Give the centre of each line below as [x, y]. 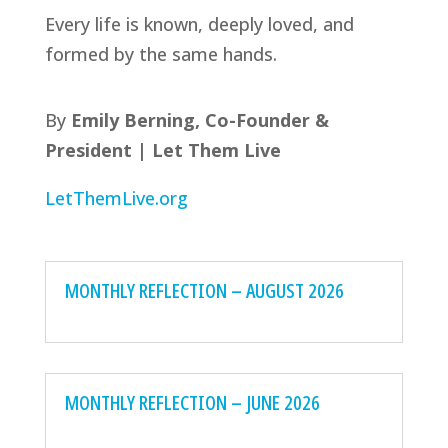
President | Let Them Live [162, 150]
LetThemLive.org [116, 198]
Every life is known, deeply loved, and [199, 24]
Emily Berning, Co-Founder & [199, 120]
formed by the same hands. [160, 54]
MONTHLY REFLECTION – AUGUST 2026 [204, 291]
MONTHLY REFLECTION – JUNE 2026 [192, 403]
